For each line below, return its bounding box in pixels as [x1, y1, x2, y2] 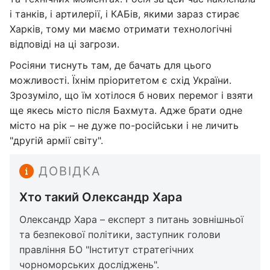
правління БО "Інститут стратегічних [19, 243, 194, 256]
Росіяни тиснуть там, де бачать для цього [10, 59, 212, 71]
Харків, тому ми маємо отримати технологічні [10, 23, 232, 35]
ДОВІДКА [39, 164, 101, 178]
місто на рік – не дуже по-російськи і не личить [10, 119, 239, 131]
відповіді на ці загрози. [10, 38, 119, 50]
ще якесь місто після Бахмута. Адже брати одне [10, 104, 242, 116]
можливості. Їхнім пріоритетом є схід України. [10, 74, 231, 86]
